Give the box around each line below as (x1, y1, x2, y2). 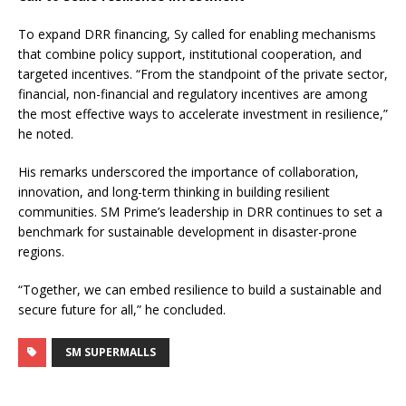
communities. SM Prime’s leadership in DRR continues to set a (18, 203, 382, 221)
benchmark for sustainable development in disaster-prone (18, 223, 357, 241)
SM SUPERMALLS (65, 344, 156, 361)
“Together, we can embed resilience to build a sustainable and (18, 281, 382, 299)
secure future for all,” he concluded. (18, 301, 226, 319)
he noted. (18, 125, 73, 143)
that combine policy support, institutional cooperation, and (18, 45, 362, 63)
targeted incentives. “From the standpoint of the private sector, (18, 65, 388, 83)
